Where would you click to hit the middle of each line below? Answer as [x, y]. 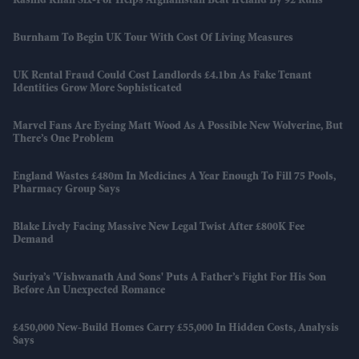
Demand [33, 241]
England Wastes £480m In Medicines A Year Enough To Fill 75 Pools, [174, 177]
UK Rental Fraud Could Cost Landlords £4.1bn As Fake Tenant [162, 77]
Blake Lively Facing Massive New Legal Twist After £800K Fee [159, 228]
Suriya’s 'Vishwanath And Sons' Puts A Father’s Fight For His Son [169, 278]
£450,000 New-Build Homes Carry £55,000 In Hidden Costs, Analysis [176, 329]
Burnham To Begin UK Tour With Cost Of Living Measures [153, 39]
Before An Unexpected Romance [89, 291]
